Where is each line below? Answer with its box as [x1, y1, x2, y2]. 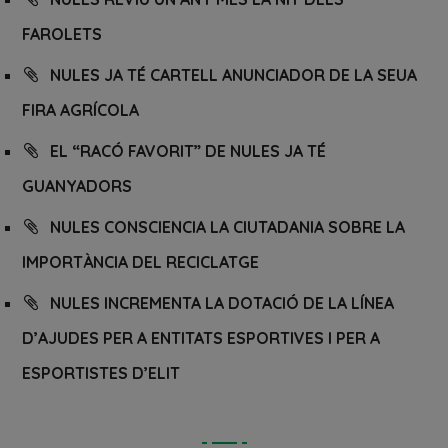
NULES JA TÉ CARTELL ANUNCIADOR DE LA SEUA [50, 65, 418, 86]
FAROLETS [22, 24, 103, 45]
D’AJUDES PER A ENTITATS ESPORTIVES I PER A [22, 328, 381, 349]
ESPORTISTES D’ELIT [22, 363, 181, 384]
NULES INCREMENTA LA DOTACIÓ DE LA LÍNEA [50, 293, 395, 314]
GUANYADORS [22, 176, 133, 197]
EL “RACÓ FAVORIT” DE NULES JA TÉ [50, 141, 327, 162]
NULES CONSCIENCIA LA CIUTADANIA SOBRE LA [50, 217, 406, 238]
